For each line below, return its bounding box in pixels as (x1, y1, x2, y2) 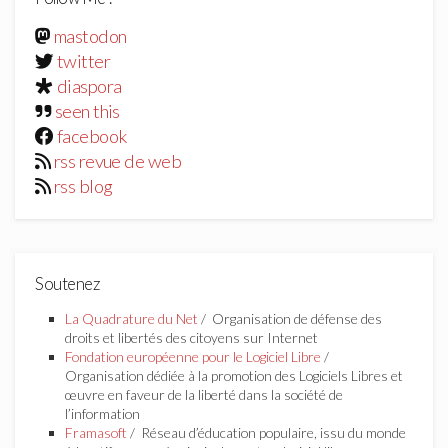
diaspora (56, 74, 122, 97)
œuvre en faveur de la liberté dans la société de (65, 385, 343, 403)
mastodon (53, 24, 127, 47)
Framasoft (65, 423, 127, 441)
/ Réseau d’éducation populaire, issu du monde (127, 423, 406, 441)
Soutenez (35, 273, 101, 294)
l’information (65, 404, 140, 422)
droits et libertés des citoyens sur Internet (65, 328, 318, 346)
